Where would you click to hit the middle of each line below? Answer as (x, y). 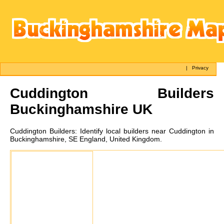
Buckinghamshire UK (81, 109)
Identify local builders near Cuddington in (147, 131)
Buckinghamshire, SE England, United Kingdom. (86, 139)
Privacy (200, 68)
